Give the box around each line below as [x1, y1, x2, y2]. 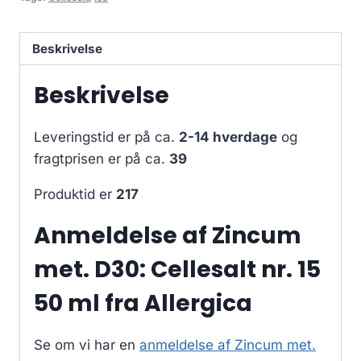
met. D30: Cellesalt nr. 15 [34, 254, 321, 286]
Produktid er [34, 186, 116, 203]
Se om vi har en [34, 337, 139, 354]
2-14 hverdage [179, 129, 277, 146]
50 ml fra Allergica [34, 288, 252, 320]
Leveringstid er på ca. [34, 129, 179, 146]
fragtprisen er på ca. [34, 151, 169, 168]
